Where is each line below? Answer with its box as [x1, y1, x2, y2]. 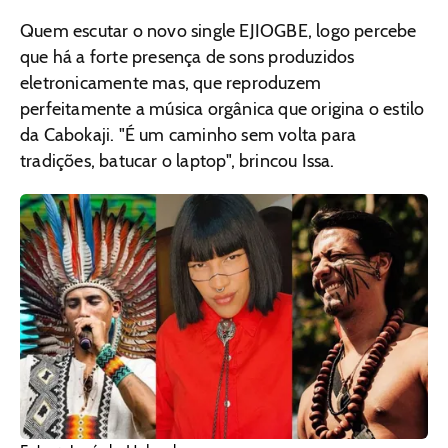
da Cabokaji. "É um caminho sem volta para [20, 124, 357, 147]
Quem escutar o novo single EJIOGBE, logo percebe [20, 20, 417, 43]
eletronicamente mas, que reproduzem [20, 72, 321, 95]
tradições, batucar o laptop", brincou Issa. [20, 150, 335, 173]
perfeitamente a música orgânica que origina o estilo [20, 98, 425, 121]
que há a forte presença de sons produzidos [20, 46, 355, 69]
